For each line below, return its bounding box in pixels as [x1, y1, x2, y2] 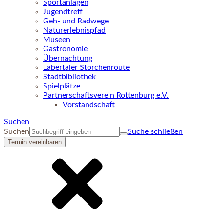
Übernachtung [43, 54, 92, 62]
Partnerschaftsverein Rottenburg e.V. [43, 91, 169, 99]
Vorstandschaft [63, 101, 115, 109]
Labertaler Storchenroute [43, 64, 130, 71]
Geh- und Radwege [43, 17, 109, 25]
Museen [43, 36, 70, 44]
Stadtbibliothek [43, 73, 96, 81]
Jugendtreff [43, 8, 83, 16]
